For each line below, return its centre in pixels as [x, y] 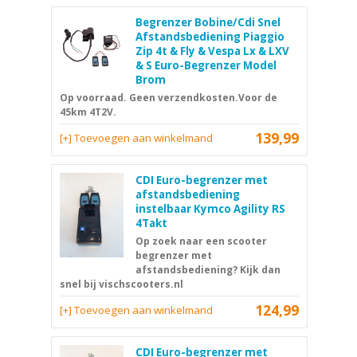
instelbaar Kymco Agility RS [210, 208]
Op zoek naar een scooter [201, 241]
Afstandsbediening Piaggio [210, 36]
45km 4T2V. [88, 112]
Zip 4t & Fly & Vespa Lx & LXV [212, 51]
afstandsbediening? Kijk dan [208, 269]
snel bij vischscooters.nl [122, 284]
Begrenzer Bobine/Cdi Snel [208, 22]
